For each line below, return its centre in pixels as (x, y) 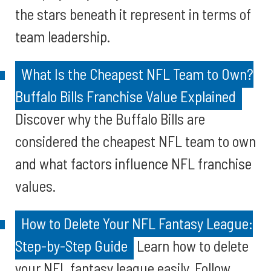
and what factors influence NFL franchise (133, 163)
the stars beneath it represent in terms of (133, 14)
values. (35, 186)
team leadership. (63, 36)
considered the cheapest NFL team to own (135, 141)
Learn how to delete (191, 246)
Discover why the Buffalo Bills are (110, 119)
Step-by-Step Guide (71, 246)
